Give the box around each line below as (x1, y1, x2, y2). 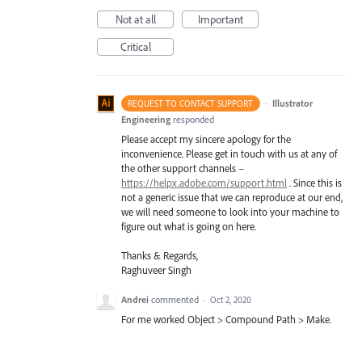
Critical (120, 40, 151, 54)
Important (197, 12, 243, 27)
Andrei (121, 293, 149, 306)
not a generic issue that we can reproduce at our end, (121, 191, 343, 204)
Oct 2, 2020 (210, 294, 251, 306)
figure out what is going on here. (121, 220, 256, 233)
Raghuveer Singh (121, 263, 192, 277)
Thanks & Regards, (121, 249, 198, 263)
